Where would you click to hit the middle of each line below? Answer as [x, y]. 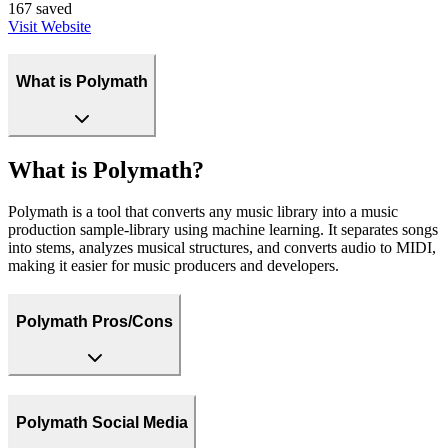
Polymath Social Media [102, 422]
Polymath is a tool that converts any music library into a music [203, 212]
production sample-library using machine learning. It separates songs [223, 230]
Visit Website [49, 26]
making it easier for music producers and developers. [173, 266]
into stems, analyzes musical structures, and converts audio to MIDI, [222, 248]
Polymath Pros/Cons [94, 321]
